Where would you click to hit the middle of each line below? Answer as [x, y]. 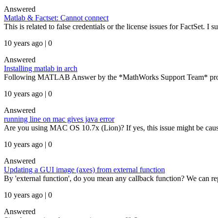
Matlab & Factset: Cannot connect [56, 18]
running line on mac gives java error [59, 119]
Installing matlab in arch [41, 68]
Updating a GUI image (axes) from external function [84, 170]
